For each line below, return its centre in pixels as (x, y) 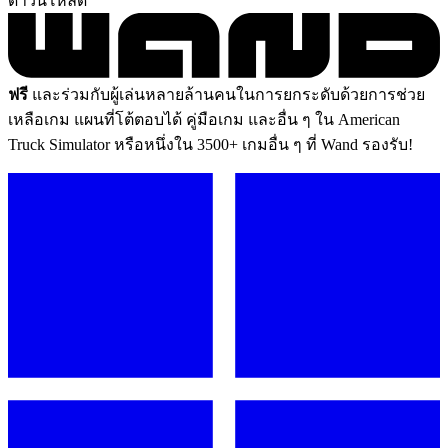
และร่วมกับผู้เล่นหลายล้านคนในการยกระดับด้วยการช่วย (226, 94)
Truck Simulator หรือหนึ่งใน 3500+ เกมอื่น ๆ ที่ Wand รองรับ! (210, 144)
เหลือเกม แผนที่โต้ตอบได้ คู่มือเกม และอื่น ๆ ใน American (204, 119)
